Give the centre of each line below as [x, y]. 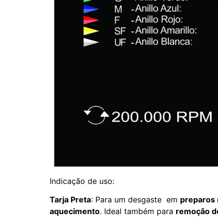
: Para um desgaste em [136, 200]
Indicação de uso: [82, 181]
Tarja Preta [70, 200]
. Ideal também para [138, 211]
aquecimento [75, 211]
